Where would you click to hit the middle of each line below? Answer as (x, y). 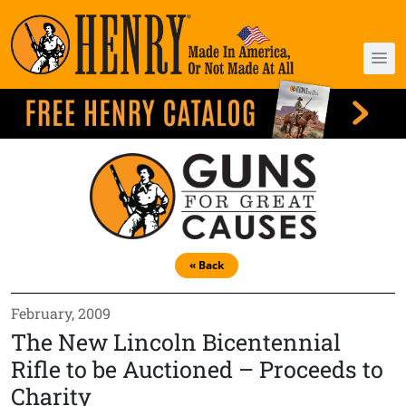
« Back (207, 265)
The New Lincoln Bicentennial (176, 342)
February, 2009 (61, 313)
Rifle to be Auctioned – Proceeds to (197, 369)
